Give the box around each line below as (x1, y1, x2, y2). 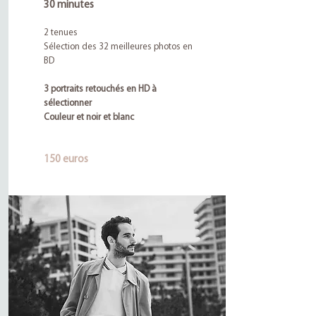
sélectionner (43, 99, 92, 108)
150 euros (43, 154, 88, 165)
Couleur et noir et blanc (43, 113, 134, 122)
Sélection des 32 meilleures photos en (43, 42, 193, 51)
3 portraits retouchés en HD (43, 85, 152, 94)
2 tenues (43, 28, 80, 37)
